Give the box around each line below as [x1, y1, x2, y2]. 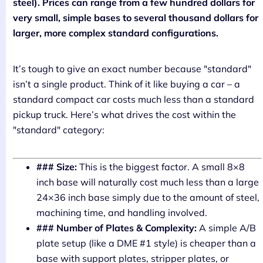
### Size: [36, 160, 77, 173]
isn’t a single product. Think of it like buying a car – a [13, 77, 240, 90]
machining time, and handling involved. [36, 206, 207, 218]
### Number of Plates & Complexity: [36, 221, 197, 234]
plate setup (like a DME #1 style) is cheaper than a [36, 237, 256, 249]
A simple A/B [197, 221, 256, 234]
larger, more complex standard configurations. [13, 26, 218, 39]
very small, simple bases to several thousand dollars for [13, 11, 258, 23]
